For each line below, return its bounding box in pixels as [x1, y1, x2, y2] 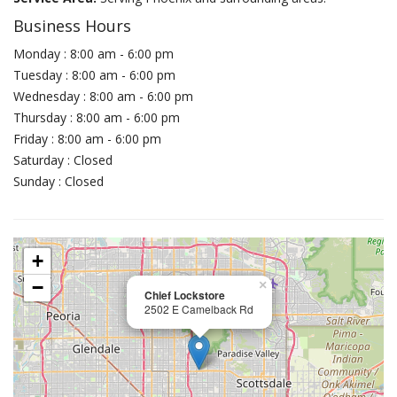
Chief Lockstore [144, 287, 225, 303]
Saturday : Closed [13, 152, 113, 168]
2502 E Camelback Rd [144, 301, 253, 316]
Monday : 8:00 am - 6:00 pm [13, 45, 174, 62]
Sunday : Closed [13, 173, 104, 190]
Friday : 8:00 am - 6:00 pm [13, 130, 161, 147]
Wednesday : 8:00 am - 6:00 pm [13, 88, 193, 105]
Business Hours [13, 15, 131, 36]
